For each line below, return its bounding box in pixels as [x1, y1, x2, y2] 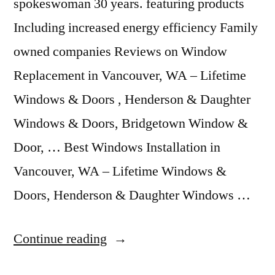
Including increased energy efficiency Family [14, 19, 258, 36]
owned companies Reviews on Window [14, 43, 227, 60]
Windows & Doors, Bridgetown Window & [14, 115, 248, 132]
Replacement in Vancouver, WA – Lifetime [14, 67, 246, 84]
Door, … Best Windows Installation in [14, 139, 220, 156]
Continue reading [14, 230, 107, 247]
